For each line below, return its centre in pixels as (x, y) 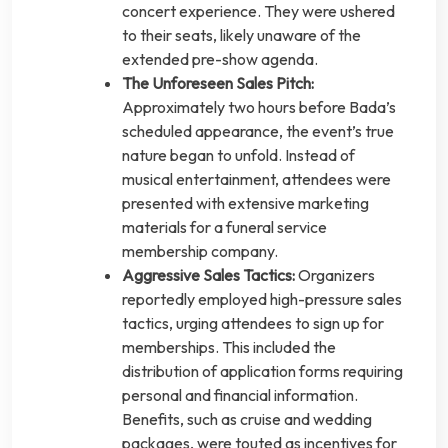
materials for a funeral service (224, 227)
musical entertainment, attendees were (256, 179)
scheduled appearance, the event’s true (258, 131)
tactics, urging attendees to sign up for (253, 323)
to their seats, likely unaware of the (241, 35)
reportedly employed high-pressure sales (262, 299)
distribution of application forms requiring (262, 371)
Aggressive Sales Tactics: (208, 275)
